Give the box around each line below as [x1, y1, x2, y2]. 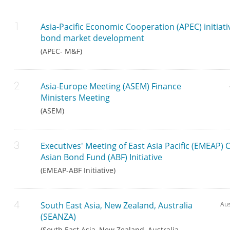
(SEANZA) [41, 211, 76, 223]
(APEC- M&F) [41, 46, 83, 56]
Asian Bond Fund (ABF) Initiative [41, 151, 163, 163]
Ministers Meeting [41, 92, 110, 104]
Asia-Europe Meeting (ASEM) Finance [41, 81, 182, 92]
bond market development [41, 32, 145, 44]
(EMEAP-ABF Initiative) [41, 165, 116, 176]
